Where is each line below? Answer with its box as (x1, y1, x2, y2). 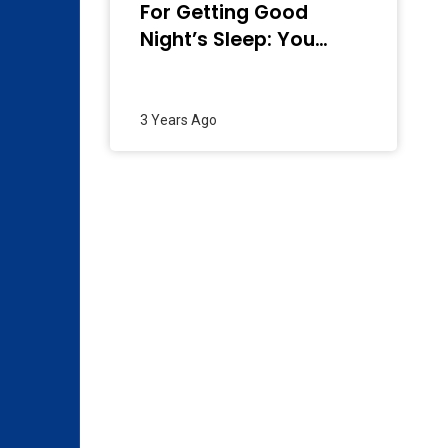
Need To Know (140, 53, 280, 80)
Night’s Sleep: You (140, 26, 315, 53)
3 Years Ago (140, 112, 217, 128)
